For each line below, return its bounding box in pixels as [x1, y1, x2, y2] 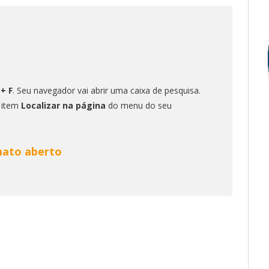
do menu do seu [105, 99, 172, 111]
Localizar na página [20, 99, 106, 111]
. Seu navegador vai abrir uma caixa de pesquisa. [12, 84, 201, 96]
